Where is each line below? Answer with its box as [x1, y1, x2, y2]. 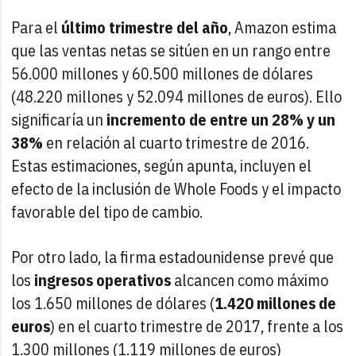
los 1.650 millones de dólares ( [11, 292, 215, 314]
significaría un [11, 108, 107, 130]
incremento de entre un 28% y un [106, 108, 336, 130]
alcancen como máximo [171, 269, 329, 291]
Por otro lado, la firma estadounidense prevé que [11, 246, 335, 268]
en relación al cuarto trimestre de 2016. [43, 131, 310, 153]
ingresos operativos [34, 269, 172, 291]
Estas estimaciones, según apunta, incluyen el [11, 154, 312, 176]
